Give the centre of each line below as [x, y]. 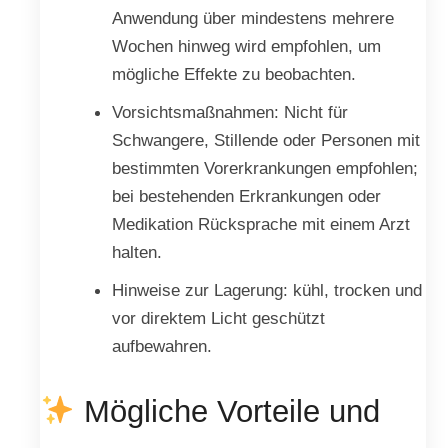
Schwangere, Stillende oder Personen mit [265, 140]
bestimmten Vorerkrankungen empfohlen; [264, 168]
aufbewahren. [161, 346]
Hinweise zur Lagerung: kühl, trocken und [266, 290]
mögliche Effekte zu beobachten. [233, 74]
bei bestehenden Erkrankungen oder [246, 196]
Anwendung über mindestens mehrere [252, 18]
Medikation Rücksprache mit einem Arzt [260, 224]
